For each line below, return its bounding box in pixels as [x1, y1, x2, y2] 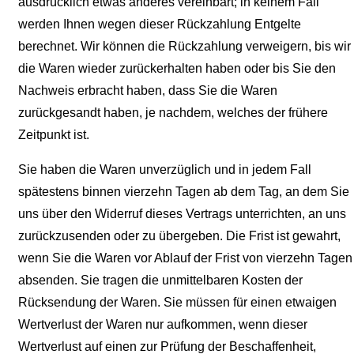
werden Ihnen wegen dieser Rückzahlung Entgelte [18, 17, 301, 32]
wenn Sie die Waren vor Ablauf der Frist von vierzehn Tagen [18, 251, 352, 265]
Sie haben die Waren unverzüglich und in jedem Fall [18, 163, 311, 177]
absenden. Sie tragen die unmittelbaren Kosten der [18, 273, 303, 288]
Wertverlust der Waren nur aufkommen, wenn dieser [18, 318, 307, 332]
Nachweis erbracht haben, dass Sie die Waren [18, 84, 277, 98]
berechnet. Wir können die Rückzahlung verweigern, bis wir [18, 40, 351, 54]
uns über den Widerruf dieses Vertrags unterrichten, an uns [18, 207, 346, 221]
